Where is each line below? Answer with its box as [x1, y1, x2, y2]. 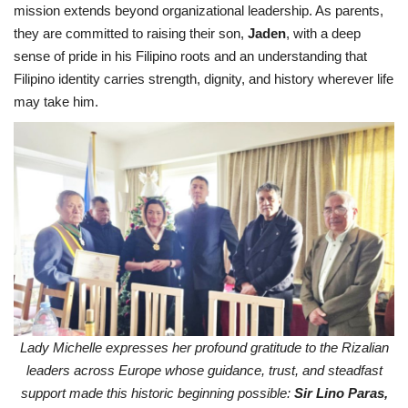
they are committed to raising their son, [14, 25, 248, 41]
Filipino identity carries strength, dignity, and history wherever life [14, 70, 393, 87]
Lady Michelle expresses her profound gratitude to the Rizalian [19, 339, 389, 355]
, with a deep [286, 25, 361, 41]
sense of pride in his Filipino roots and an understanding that [14, 47, 367, 64]
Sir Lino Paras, [293, 384, 388, 401]
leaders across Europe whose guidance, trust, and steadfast [25, 362, 382, 378]
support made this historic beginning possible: [20, 384, 294, 401]
